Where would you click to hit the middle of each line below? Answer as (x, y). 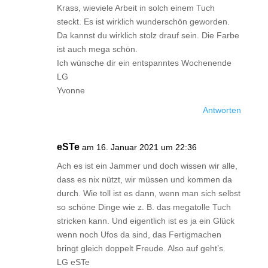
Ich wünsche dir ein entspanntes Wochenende (144, 63)
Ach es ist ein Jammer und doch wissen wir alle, (147, 166)
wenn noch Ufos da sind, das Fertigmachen (139, 234)
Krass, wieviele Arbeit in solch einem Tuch (135, 8)
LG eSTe (73, 262)
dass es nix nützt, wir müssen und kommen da (144, 179)
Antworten (222, 110)
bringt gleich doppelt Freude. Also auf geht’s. (141, 248)
